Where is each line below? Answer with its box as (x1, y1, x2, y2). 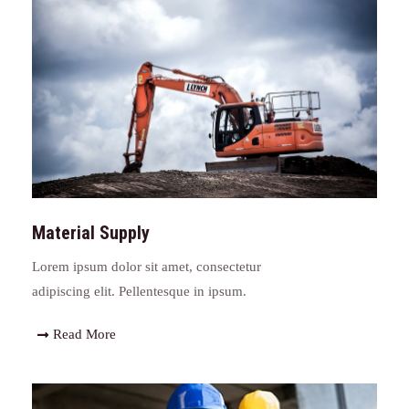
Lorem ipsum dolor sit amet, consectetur (32, 259, 261, 275)
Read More (52, 327, 116, 342)
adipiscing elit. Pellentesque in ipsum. (32, 284, 246, 299)
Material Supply (32, 222, 150, 245)
